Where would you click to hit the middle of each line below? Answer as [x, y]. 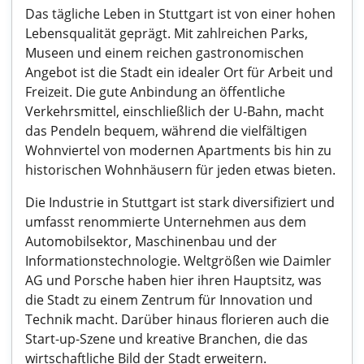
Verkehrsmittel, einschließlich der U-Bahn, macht [175, 111]
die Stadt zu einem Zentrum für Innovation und [169, 300]
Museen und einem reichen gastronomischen [165, 53]
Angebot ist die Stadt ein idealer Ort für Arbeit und [179, 72]
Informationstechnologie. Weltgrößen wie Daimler [178, 261]
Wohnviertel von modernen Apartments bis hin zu [178, 150]
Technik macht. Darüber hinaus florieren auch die [177, 319]
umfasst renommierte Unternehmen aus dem [166, 222]
